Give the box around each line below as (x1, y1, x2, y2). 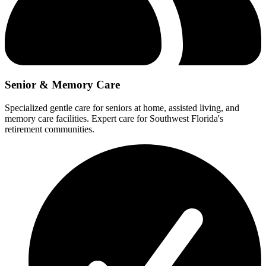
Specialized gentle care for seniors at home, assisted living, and (5, 103, 239, 113)
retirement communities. (5, 124, 94, 135)
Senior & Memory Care (5, 78, 120, 91)
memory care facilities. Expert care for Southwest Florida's (5, 113, 223, 124)
